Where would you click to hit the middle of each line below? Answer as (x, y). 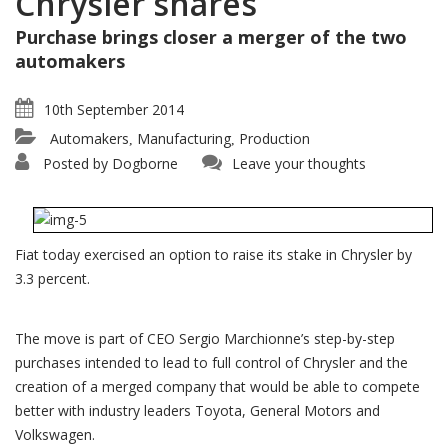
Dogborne (145, 163)
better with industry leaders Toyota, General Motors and (197, 410)
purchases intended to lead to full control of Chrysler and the (211, 362)
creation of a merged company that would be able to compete (217, 386)
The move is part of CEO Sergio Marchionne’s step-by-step (205, 338)
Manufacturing (184, 138)
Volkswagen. (55, 434)
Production (274, 138)
